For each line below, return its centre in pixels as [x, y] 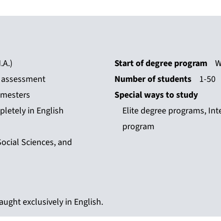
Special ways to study [156, 95]
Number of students [153, 79]
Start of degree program [161, 64]
